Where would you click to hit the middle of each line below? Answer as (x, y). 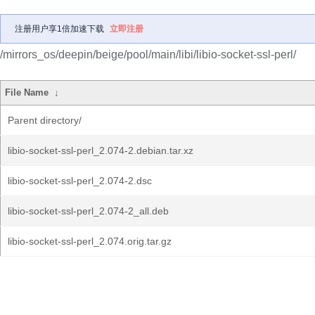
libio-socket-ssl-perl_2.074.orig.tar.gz (90, 241)
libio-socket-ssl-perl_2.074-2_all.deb (88, 211)
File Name (27, 92)
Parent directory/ (45, 120)
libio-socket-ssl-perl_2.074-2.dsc (80, 181)
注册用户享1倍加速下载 (59, 29)
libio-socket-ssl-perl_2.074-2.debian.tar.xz (101, 150)
